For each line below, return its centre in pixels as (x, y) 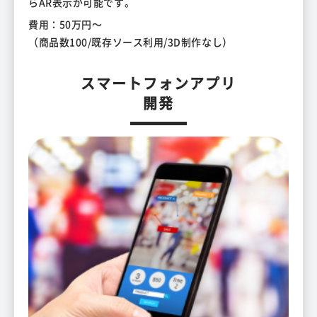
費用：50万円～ (65, 24)
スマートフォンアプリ (158, 83)
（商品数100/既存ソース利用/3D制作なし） (131, 42)
